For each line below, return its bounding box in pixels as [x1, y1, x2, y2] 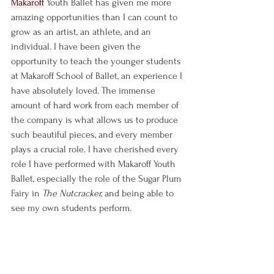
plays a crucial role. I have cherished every [11, 144, 181, 155]
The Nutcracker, [42, 188, 105, 199]
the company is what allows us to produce [11, 114, 180, 126]
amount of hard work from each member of [11, 100, 181, 111]
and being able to [105, 188, 176, 199]
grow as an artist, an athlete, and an [11, 26, 154, 38]
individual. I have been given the [11, 41, 143, 53]
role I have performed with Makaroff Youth [11, 158, 178, 170]
